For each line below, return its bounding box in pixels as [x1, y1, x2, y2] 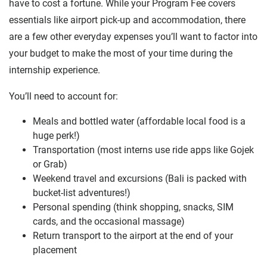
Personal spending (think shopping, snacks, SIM [33, 201, 234, 213]
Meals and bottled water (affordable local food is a [33, 115, 246, 127]
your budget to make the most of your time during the [9, 47, 232, 59]
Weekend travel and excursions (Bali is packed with [33, 172, 247, 184]
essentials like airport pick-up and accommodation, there [9, 14, 246, 26]
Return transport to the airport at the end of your [33, 229, 233, 241]
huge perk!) [33, 129, 80, 141]
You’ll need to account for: [9, 90, 118, 102]
